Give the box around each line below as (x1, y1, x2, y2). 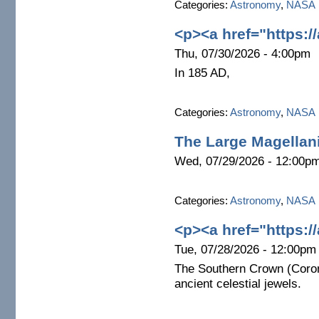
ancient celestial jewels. (174, 277, 301, 291)
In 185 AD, (174, 66, 230, 80)
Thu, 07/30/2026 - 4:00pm (174, 46, 310, 61)
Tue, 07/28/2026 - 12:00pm (174, 242, 316, 256)
